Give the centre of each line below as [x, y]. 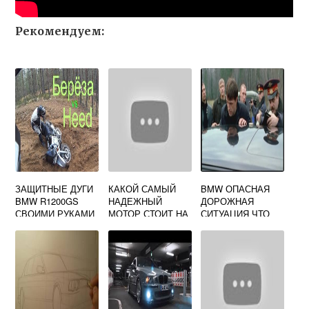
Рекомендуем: [60, 31]
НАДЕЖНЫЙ [135, 201]
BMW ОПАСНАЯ [236, 189]
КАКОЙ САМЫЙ [142, 189]
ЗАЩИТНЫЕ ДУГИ [54, 189]
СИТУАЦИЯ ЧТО [236, 213]
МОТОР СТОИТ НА [148, 213]
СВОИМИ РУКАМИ [55, 213]
